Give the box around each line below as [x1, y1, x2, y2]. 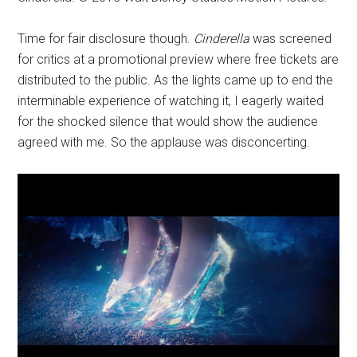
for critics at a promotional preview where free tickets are [18, 52, 339, 68]
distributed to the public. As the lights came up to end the [18, 73, 334, 88]
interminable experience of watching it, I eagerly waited [18, 93, 324, 109]
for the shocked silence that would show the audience [18, 114, 319, 130]
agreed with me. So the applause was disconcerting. [18, 135, 311, 151]
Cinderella [194, 31, 253, 47]
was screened [253, 31, 332, 47]
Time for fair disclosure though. [18, 31, 194, 47]
